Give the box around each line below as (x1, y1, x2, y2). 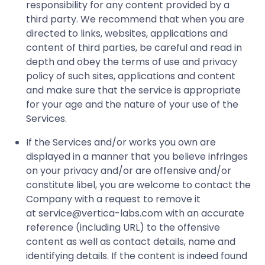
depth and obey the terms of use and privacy (26, 54, 237, 69)
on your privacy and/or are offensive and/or (26, 163, 231, 177)
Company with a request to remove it (26, 192, 201, 206)
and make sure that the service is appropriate (26, 83, 241, 97)
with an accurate (163, 206, 244, 220)
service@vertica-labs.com (38, 206, 163, 220)
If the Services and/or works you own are (26, 135, 216, 149)
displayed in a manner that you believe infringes (26, 149, 248, 163)
